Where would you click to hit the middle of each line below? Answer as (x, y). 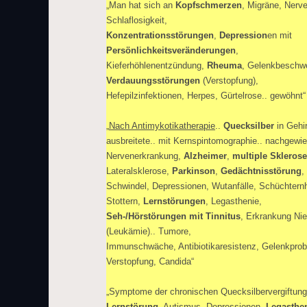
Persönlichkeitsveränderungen (171, 50)
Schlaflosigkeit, (137, 20)
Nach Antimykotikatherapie (162, 126)
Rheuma (224, 65)
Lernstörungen (174, 201)
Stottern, (125, 201)
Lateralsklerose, (139, 171)
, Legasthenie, (234, 201)
